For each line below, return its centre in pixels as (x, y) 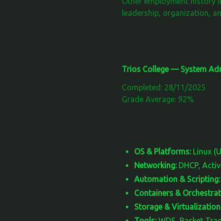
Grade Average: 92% (158, 99)
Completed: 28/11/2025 (164, 88)
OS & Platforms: (163, 152)
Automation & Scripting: (177, 179)
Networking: (155, 166)
